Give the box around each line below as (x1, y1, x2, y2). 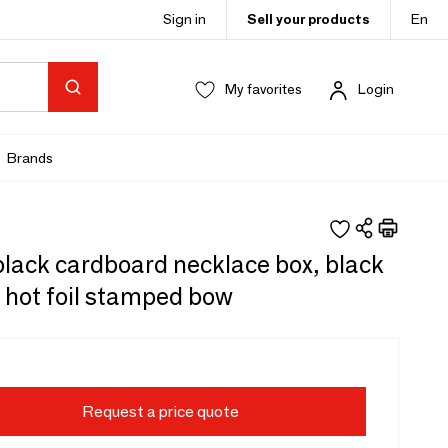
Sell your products (247, 10, 370, 28)
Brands (7, 148, 53, 167)
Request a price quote (81, 402, 239, 421)
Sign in (163, 10, 206, 28)
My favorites (225, 80, 302, 98)
